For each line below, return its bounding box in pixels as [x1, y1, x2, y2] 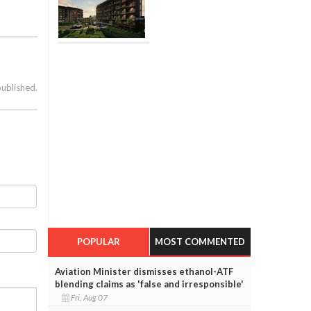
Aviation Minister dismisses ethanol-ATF [54, 265, 233, 277]
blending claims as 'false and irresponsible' [54, 278, 244, 289]
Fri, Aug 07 [69, 292, 110, 303]
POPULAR [76, 235, 120, 247]
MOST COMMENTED [155, 235, 246, 247]
